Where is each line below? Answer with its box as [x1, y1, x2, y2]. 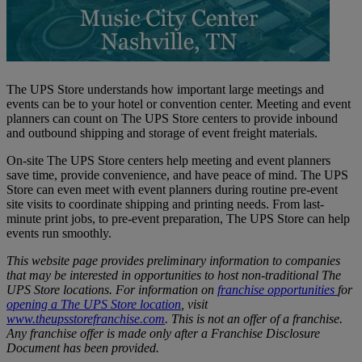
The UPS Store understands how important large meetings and [6, 82, 324, 97]
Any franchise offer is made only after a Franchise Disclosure [6, 326, 320, 341]
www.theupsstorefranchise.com [6, 312, 165, 326]
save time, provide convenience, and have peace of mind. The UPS [6, 168, 348, 183]
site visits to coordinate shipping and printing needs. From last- [6, 197, 324, 212]
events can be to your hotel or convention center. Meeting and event [6, 97, 351, 112]
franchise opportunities [217, 283, 338, 297]
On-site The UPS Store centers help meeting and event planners [6, 154, 330, 168]
